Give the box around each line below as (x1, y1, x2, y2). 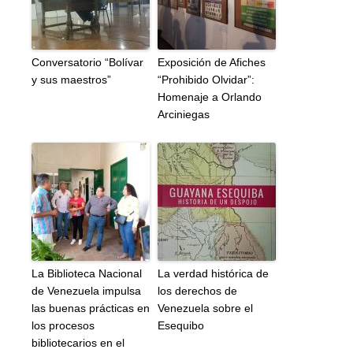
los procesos (32, 318, 95, 332)
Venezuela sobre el (158, 301, 253, 314)
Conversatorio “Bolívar (32, 55, 143, 69)
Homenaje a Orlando (158, 90, 262, 103)
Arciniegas (158, 107, 210, 121)
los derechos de (158, 284, 237, 297)
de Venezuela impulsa (32, 284, 141, 297)
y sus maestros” (32, 72, 111, 86)
